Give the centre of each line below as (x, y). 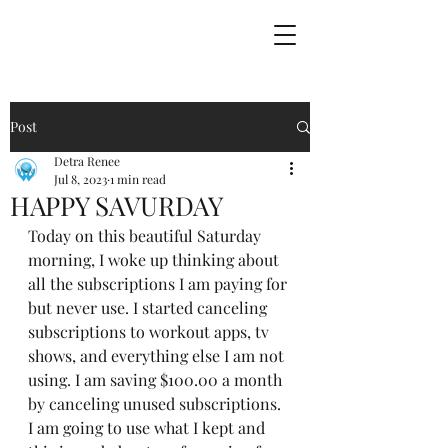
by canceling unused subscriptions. (156, 403)
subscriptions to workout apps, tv (150, 331)
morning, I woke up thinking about (155, 259)
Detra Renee (87, 161)
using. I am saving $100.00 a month (157, 379)
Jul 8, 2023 (80, 179)
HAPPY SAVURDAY (116, 205)
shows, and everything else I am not (158, 355)
